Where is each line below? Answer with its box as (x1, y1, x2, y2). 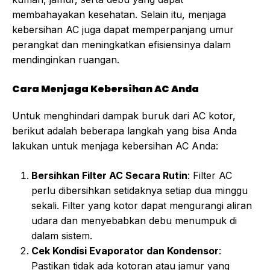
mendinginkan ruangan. (12, 54, 119, 66)
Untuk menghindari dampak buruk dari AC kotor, (12, 110, 236, 122)
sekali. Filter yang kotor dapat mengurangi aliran (31, 199, 252, 212)
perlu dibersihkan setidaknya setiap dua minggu (31, 184, 248, 197)
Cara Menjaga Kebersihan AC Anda (12, 82, 199, 96)
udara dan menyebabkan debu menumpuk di (31, 215, 237, 227)
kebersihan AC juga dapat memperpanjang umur (12, 24, 234, 36)
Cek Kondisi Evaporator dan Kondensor (31, 245, 219, 257)
